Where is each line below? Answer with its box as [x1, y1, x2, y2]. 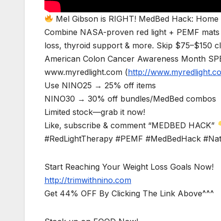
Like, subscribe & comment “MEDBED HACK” [44, 120, 217, 130]
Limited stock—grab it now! [44, 107, 145, 117]
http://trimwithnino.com [44, 175, 131, 185]
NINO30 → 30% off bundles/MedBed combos [44, 93, 216, 104]
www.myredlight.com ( [44, 67, 128, 77]
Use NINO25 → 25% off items [44, 80, 156, 90]
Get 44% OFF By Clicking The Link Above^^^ [44, 188, 214, 198]
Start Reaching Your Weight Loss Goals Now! [44, 161, 214, 172]
